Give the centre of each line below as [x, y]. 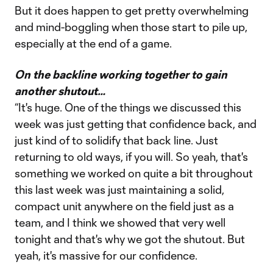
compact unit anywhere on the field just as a [124, 206]
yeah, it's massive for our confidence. [106, 255]
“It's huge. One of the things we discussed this [128, 107]
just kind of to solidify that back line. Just [116, 140]
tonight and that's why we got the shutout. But [130, 239]
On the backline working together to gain [121, 74]
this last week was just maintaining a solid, [119, 190]
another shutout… [60, 91]
